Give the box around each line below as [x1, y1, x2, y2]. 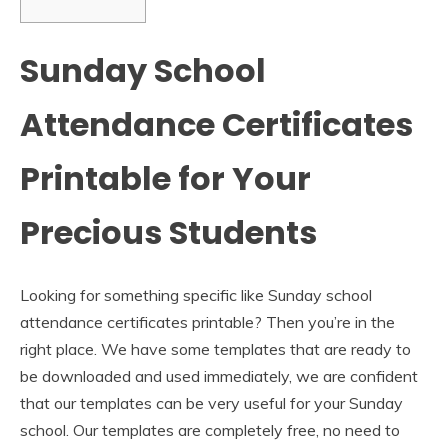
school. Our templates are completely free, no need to [20, 419, 400, 440]
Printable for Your [20, 156, 311, 202]
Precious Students [20, 210, 317, 256]
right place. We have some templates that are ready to [20, 338, 411, 359]
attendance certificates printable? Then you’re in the [20, 311, 395, 332]
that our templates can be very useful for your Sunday [20, 392, 403, 413]
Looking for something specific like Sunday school [20, 284, 372, 305]
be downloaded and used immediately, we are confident [20, 365, 418, 386]
